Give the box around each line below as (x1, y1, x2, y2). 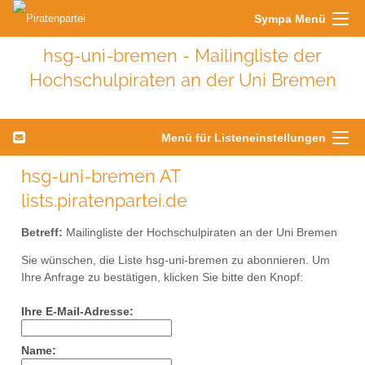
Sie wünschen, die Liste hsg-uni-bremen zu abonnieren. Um (21, 254, 330, 267)
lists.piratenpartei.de (21, 190, 187, 211)
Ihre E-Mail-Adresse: (21, 306, 134, 319)
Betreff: (21, 226, 63, 239)
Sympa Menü (254, 12, 326, 25)
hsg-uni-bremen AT (21, 165, 180, 187)
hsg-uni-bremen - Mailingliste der (43, 45, 322, 66)
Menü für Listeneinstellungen (161, 131, 326, 144)
